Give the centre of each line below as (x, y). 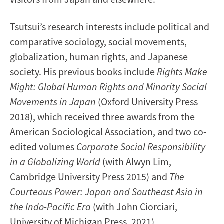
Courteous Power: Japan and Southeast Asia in (106, 191)
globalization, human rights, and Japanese (99, 56)
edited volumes (43, 146)
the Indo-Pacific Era (50, 206)
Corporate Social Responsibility (141, 146)
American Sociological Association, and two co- (108, 131)
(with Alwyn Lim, (136, 161)
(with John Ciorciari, (134, 206)
